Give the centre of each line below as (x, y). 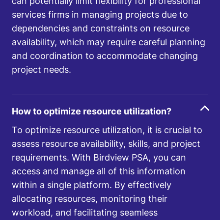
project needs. (41, 69)
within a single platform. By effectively (92, 185)
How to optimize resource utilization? (92, 111)
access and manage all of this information (99, 171)
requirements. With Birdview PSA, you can (99, 157)
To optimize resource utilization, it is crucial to (107, 130)
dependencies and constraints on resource (101, 28)
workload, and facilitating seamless (85, 212)
